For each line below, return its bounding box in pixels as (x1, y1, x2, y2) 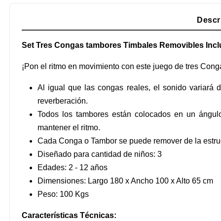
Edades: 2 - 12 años (37, 163, 108, 172)
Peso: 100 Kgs (37, 189, 89, 198)
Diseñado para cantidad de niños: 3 (37, 149, 162, 158)
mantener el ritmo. (37, 123, 100, 132)
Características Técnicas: (22, 211, 116, 220)
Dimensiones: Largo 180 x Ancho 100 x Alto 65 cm (37, 176, 213, 185)
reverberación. (37, 96, 88, 105)
